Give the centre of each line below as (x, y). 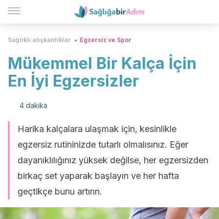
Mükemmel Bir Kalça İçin (102, 63)
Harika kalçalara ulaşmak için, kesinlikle (97, 129)
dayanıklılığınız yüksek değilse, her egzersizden (113, 160)
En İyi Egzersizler (73, 81)
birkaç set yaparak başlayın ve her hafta (98, 176)
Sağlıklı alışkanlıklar (39, 40)
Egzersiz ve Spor (106, 40)
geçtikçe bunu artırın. (60, 191)
